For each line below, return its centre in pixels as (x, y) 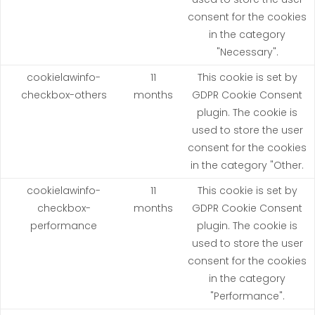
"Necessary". (247, 52)
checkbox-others (64, 95)
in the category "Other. (247, 165)
